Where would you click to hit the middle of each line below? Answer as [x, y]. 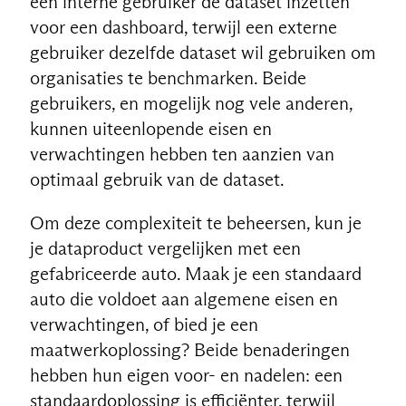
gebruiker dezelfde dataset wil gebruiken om [203, 52]
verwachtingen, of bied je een [144, 324]
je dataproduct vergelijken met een [165, 248]
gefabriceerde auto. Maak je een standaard [195, 273]
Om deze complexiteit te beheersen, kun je [195, 222]
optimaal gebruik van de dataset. [157, 179]
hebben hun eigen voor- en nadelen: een [186, 375]
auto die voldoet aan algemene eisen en [184, 299]
